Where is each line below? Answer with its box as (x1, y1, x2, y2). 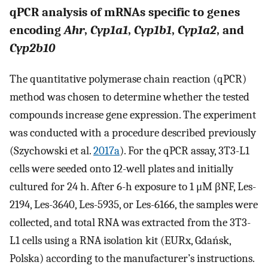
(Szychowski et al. (10, 144, 93, 157)
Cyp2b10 (10, 41, 55, 56)
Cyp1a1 (90, 23, 128, 38)
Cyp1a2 (178, 23, 217, 38)
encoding (10, 23, 64, 38)
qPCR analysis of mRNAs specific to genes (10, 5, 240, 20)
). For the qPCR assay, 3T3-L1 (120, 144, 249, 157)
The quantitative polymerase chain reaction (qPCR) (10, 72, 246, 86)
